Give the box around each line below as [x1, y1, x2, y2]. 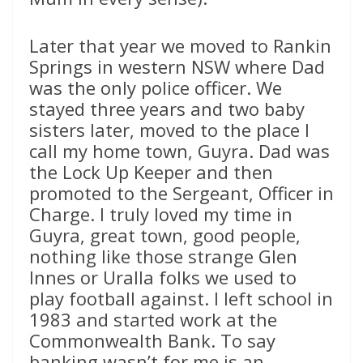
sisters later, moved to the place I [29, 117, 310, 143]
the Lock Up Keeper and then [29, 160, 273, 185]
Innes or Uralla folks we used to [29, 265, 297, 290]
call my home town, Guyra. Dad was [29, 139, 330, 164]
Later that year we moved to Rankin [29, 33, 331, 58]
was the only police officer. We [29, 75, 282, 100]
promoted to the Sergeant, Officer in [29, 181, 334, 206]
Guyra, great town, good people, [29, 223, 301, 248]
